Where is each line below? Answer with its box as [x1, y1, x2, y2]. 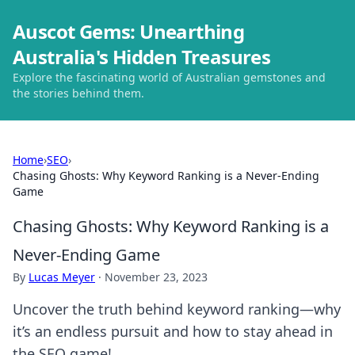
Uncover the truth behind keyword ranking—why [13, 300, 341, 319]
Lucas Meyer [29, 269, 95, 284]
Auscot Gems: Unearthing [13, 18, 245, 44]
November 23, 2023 [105, 269, 208, 284]
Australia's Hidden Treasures [13, 44, 271, 70]
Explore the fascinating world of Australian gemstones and [13, 70, 326, 85]
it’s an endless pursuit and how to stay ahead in [13, 322, 333, 341]
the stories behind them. [13, 86, 144, 101]
